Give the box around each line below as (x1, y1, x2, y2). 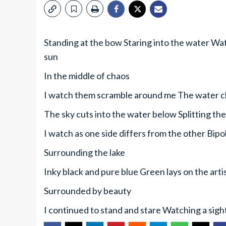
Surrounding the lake (44, 147, 125, 158)
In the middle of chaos (44, 70, 130, 81)
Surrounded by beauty (44, 185, 131, 196)
